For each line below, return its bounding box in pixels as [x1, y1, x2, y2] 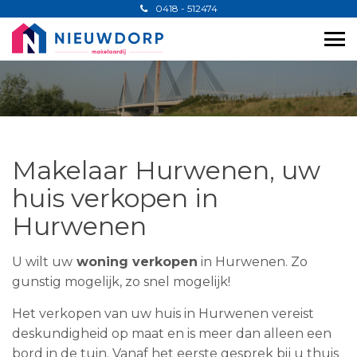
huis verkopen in [12, 182, 218, 214]
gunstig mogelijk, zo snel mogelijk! [12, 274, 230, 289]
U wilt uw [12, 254, 73, 269]
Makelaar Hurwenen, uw [12, 155, 320, 186]
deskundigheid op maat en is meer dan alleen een [12, 326, 331, 341]
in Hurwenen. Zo [198, 254, 308, 269]
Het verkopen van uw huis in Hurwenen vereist [12, 306, 314, 321]
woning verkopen [73, 254, 198, 269]
